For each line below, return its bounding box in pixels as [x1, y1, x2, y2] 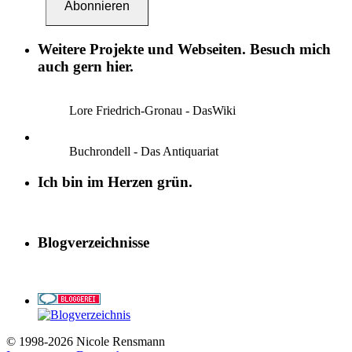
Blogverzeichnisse [38, 234, 149, 251]
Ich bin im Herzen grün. [38, 174, 192, 190]
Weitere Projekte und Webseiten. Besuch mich [38, 40, 331, 57]
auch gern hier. [38, 57, 134, 75]
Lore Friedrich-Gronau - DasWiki [69, 104, 236, 118]
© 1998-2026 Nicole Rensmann [6, 335, 165, 349]
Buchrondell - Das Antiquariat [69, 145, 218, 159]
